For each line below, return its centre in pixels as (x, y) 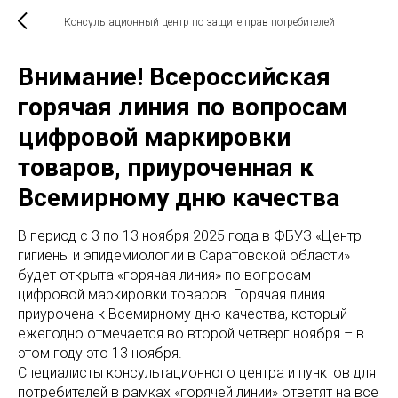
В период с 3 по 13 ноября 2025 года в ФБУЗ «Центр (190, 236)
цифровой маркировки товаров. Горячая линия (171, 295)
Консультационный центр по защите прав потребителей (199, 22)
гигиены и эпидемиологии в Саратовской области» (184, 255)
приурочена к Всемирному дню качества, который (183, 314)
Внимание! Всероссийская (174, 77)
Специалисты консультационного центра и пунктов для (197, 373)
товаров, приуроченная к (166, 167)
